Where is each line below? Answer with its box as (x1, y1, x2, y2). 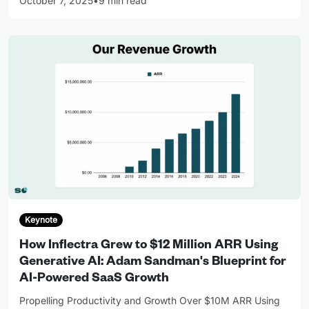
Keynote (24, 215, 57, 226)
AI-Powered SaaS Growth (19, 272, 169, 287)
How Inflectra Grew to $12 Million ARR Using (19, 239, 278, 254)
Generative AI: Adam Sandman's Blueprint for (19, 256, 286, 270)
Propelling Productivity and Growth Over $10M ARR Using (19, 295, 280, 307)
